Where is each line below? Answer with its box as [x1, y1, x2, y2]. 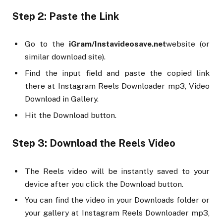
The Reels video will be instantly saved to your [25, 166, 210, 176]
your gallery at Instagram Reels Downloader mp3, [25, 208, 210, 218]
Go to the [25, 39, 69, 49]
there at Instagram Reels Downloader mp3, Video [25, 81, 210, 91]
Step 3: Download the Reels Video [12, 137, 175, 150]
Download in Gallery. [25, 94, 99, 104]
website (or [166, 39, 210, 49]
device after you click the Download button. [25, 179, 183, 189]
